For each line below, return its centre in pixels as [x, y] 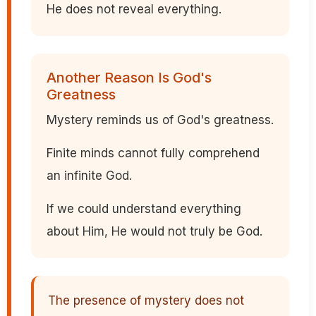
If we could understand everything [144, 209]
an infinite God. [89, 176]
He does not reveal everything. [134, 10]
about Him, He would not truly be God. [154, 232]
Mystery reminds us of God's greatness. [160, 120]
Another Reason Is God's [129, 78]
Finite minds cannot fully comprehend [153, 153]
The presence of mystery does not [146, 301]
